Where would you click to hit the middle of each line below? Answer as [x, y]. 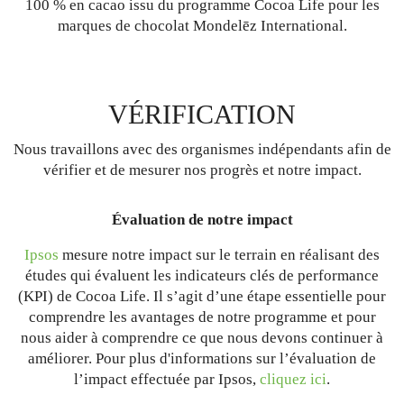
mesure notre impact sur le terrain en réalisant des [219, 255]
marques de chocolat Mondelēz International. [202, 26]
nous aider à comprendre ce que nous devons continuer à [202, 338]
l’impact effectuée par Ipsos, [167, 380]
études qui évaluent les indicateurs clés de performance [202, 276]
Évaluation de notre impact [202, 220]
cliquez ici [293, 380]
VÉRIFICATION [202, 115]
